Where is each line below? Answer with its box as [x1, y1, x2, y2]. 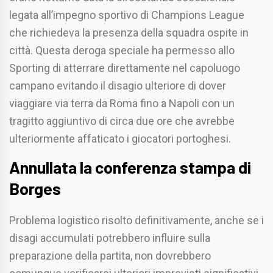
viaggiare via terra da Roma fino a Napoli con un [9, 97, 235, 110]
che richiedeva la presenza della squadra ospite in [9, 26, 249, 40]
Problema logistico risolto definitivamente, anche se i [9, 214, 264, 227]
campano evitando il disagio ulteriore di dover [9, 79, 226, 93]
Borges [9, 179, 61, 199]
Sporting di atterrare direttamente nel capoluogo [9, 62, 240, 75]
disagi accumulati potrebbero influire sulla [9, 232, 210, 245]
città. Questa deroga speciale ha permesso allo [9, 44, 235, 57]
